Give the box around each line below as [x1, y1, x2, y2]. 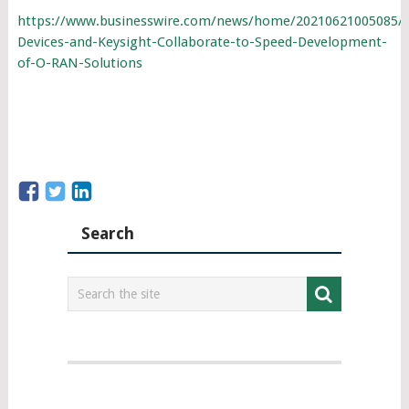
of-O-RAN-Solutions [16, 54, 142, 71]
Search [80, 223, 134, 243]
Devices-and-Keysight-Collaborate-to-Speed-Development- [16, 33, 387, 50]
